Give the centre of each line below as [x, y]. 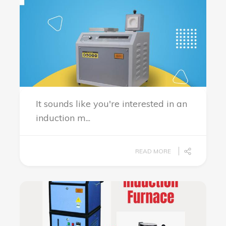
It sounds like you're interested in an [111, 104]
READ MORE [153, 151]
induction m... [63, 118]
